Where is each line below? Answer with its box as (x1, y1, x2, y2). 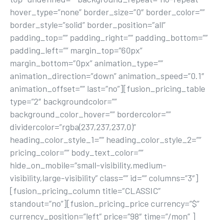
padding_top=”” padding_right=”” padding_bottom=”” (10, 32, 208, 43)
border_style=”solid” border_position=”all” (10, 19, 165, 30)
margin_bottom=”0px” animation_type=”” (10, 57, 163, 68)
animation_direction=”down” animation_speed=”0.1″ (10, 70, 204, 81)
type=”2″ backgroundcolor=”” (10, 96, 117, 107)
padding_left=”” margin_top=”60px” (10, 45, 142, 55)
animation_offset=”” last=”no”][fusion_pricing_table (10, 83, 205, 94)
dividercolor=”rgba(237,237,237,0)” (10, 121, 136, 132)
